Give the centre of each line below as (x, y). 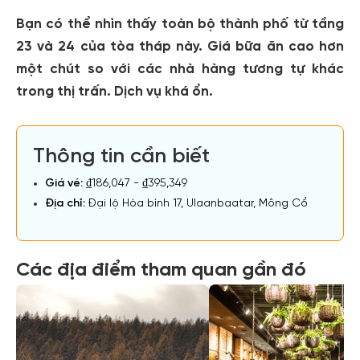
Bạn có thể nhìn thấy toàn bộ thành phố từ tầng (180, 24)
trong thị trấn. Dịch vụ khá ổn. (115, 92)
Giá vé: (64, 184)
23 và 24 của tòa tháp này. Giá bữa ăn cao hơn (180, 47)
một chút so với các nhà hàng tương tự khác (180, 69)
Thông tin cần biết (121, 157)
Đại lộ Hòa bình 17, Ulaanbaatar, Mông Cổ (196, 204)
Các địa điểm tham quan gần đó (161, 270)
